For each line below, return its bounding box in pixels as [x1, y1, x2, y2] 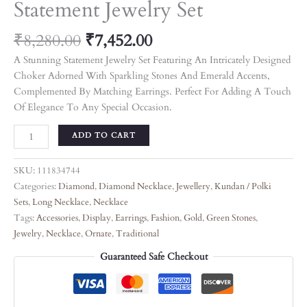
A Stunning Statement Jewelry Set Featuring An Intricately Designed [14, 53, 291, 67]
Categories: [14, 181, 58, 193]
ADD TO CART [71, 130, 136, 141]
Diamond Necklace [99, 181, 172, 193]
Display [82, 212, 111, 225]
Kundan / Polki [214, 181, 271, 193]
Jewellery [176, 181, 210, 193]
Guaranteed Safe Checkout [99, 250, 208, 264]
